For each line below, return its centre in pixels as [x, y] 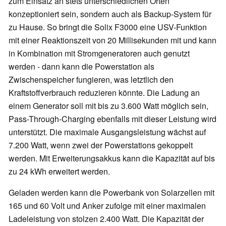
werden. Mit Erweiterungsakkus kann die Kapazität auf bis [112, 158]
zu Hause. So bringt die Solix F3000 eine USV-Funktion [108, 27]
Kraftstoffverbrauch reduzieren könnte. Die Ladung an [104, 93]
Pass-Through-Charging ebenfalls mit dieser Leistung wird [112, 119]
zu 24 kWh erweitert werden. [59, 172]
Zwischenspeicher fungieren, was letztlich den [91, 80]
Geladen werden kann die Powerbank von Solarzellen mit [111, 193]
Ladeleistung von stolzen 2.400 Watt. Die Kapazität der [106, 219]
